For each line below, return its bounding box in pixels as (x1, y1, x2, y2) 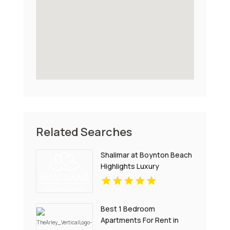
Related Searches (35, 124, 132, 140)
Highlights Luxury (101, 161, 160, 171)
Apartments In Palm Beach (101, 172, 190, 182)
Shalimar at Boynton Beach (101, 149, 193, 160)
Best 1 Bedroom (101, 203, 156, 214)
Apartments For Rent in (101, 215, 179, 225)
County (101, 183, 126, 194)
